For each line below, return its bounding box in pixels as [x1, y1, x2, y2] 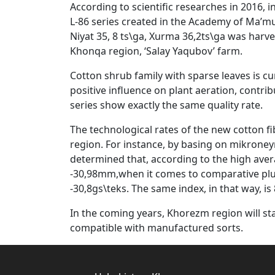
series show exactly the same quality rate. [70, 98, 263, 112]
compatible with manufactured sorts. [70, 221, 246, 235]
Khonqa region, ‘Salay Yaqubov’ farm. [70, 44, 242, 58]
